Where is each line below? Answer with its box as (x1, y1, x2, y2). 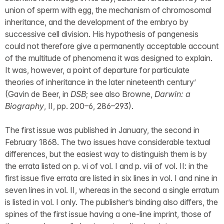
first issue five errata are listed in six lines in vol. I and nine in (5, 172, 217, 183)
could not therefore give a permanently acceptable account (5, 40, 218, 51)
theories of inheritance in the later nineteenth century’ (5, 76, 196, 87)
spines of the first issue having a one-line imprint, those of (5, 208, 211, 219)
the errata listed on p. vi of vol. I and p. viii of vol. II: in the (5, 160, 208, 171)
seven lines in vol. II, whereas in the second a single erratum (5, 184, 219, 195)
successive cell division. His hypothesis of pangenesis (5, 28, 198, 39)
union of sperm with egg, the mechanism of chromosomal (5, 4, 211, 15)
